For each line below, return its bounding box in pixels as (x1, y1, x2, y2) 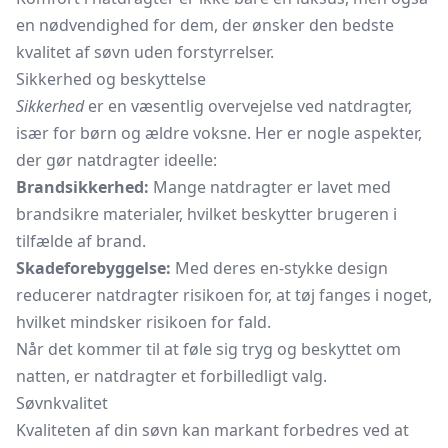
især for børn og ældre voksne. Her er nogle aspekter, (16, 122, 422, 144)
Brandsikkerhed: (16, 176, 149, 198)
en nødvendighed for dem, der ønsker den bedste (16, 14, 394, 36)
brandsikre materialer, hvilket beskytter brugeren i (16, 203, 397, 225)
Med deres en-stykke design (171, 257, 388, 279)
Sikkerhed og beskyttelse (16, 68, 206, 90)
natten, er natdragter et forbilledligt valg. (16, 365, 327, 387)
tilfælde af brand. (16, 230, 146, 252)
